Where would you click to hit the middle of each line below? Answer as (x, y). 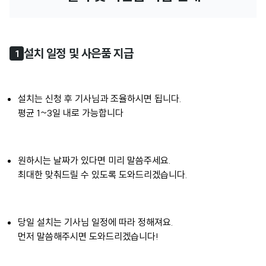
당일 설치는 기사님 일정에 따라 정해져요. (96, 222)
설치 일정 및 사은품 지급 (79, 53)
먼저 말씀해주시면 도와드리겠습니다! (88, 237)
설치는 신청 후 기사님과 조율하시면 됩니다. (101, 99)
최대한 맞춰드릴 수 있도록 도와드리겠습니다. (102, 175)
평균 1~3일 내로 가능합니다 (70, 113)
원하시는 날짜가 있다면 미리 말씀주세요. (94, 161)
